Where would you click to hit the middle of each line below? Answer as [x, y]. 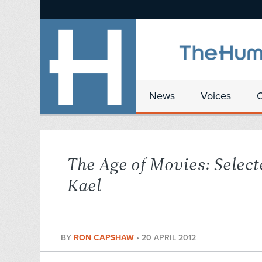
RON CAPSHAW [105, 238]
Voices [216, 96]
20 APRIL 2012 [169, 238]
